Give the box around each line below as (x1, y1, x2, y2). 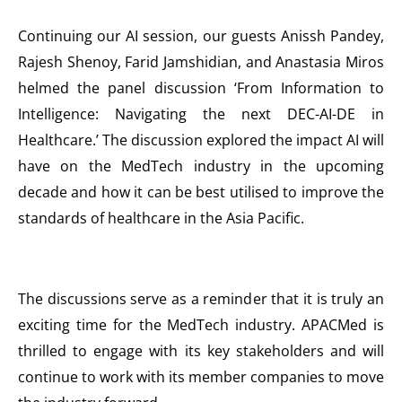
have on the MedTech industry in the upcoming (18, 156, 384, 177)
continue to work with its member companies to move (18, 367, 384, 388)
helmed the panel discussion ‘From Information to (18, 78, 384, 99)
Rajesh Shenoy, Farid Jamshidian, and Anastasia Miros (18, 52, 384, 73)
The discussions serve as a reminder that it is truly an (18, 289, 384, 310)
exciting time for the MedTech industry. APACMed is (18, 315, 384, 336)
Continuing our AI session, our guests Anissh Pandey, (18, 26, 384, 47)
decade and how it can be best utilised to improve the (18, 182, 384, 203)
